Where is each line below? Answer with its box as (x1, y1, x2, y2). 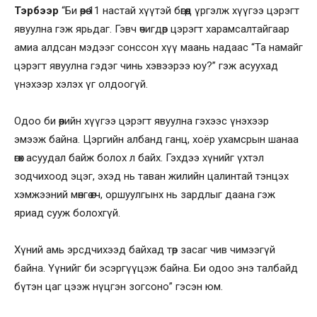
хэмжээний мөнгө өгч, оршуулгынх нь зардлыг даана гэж (14, 188, 275, 201)
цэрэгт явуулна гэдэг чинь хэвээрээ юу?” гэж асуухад (14, 59, 278, 72)
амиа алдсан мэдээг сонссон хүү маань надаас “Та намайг (14, 41, 303, 54)
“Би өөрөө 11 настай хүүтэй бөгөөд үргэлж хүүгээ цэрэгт (59, 4, 299, 17)
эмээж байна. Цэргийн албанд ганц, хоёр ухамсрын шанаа (14, 133, 299, 146)
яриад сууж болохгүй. (14, 207, 120, 219)
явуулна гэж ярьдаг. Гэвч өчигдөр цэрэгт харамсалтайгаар (14, 23, 289, 35)
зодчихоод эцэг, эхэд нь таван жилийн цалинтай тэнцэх (14, 170, 289, 183)
